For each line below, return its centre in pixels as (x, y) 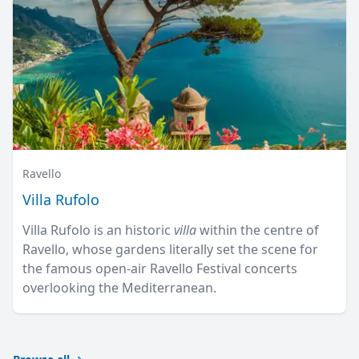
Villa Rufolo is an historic (98, 230)
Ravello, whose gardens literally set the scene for (170, 249)
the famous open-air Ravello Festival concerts (160, 268)
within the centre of (258, 230)
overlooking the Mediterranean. (119, 287)
